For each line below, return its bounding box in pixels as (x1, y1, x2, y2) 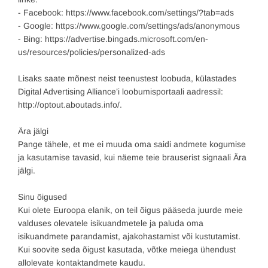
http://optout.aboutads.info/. (18, 100, 122, 110)
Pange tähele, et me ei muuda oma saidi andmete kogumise (18, 139, 246, 150)
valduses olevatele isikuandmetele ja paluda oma (18, 218, 203, 229)
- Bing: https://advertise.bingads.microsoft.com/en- (18, 34, 208, 44)
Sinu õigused (18, 192, 67, 202)
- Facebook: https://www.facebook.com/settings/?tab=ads (18, 8, 234, 18)
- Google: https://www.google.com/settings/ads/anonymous (18, 21, 240, 31)
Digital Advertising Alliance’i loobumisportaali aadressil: (18, 87, 223, 97)
